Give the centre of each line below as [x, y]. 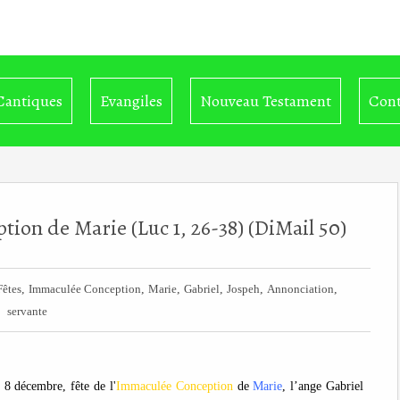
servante [27, 311]
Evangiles [131, 101]
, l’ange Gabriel [323, 386]
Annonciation [300, 289]
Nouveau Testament [266, 101]
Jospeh [243, 289]
